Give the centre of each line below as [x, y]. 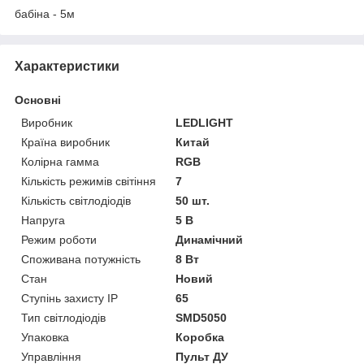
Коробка [200, 337]
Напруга [43, 220]
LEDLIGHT [205, 122]
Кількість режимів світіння [89, 181]
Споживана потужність [81, 259]
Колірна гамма [60, 161]
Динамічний [210, 239]
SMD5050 [201, 317]
